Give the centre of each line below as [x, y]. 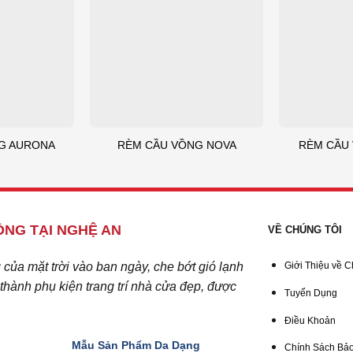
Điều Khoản [310, 320]
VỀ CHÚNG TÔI [305, 229]
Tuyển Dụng [310, 293]
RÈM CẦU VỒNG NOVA [176, 145]
